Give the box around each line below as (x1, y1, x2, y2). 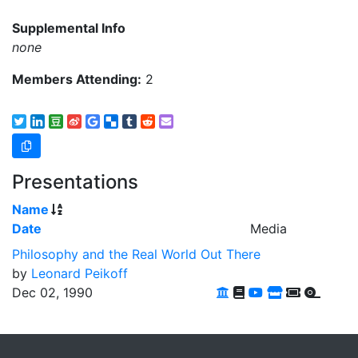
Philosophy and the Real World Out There (12, 246, 261, 262)
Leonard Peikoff (31, 265, 128, 281)
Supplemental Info (12, 20, 125, 36)
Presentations (12, 170, 138, 193)
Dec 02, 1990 (12, 284, 93, 300)
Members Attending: (12, 71, 141, 87)
